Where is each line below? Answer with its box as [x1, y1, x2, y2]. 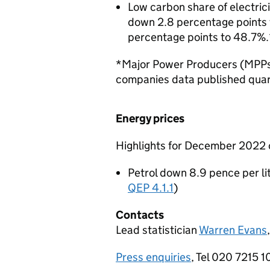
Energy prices [116, 111, 184, 125]
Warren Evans [199, 223, 267, 237]
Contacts [116, 208, 164, 222]
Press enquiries [116, 250, 191, 264]
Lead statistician [116, 223, 199, 237]
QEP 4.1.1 [128, 181, 174, 195]
